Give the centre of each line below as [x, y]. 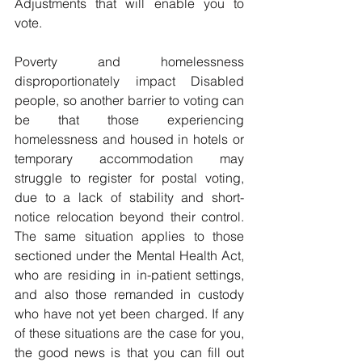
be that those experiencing [129, 120]
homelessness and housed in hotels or [129, 139]
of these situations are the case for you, [129, 333]
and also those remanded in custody [129, 294]
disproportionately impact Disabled [129, 81]
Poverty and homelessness [129, 61]
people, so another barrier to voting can [129, 100]
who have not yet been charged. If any [129, 314]
